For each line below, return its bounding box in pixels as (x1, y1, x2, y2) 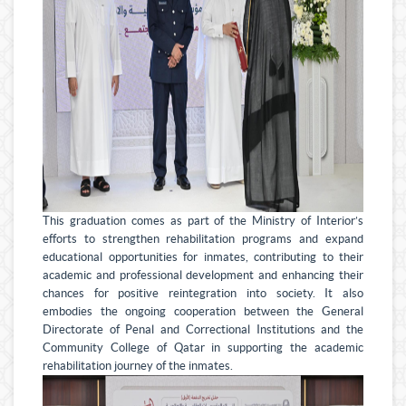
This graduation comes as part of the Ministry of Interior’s (43, 215, 363, 228)
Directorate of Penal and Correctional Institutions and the (43, 324, 363, 337)
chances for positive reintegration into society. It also (43, 287, 363, 301)
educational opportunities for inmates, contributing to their (43, 251, 363, 265)
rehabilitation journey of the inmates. (43, 360, 233, 373)
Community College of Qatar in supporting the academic (43, 342, 363, 355)
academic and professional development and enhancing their (43, 269, 363, 283)
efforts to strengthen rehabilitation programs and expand (43, 233, 363, 246)
